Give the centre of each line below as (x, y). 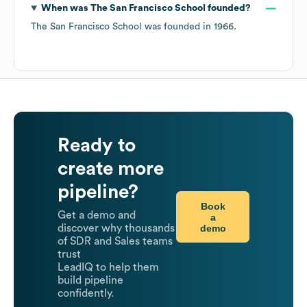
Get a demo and (97, 216)
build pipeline (90, 281)
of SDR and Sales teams (115, 242)
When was (65, 9)
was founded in (178, 27)
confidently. (86, 294)
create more (111, 169)
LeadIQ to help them (108, 268)
